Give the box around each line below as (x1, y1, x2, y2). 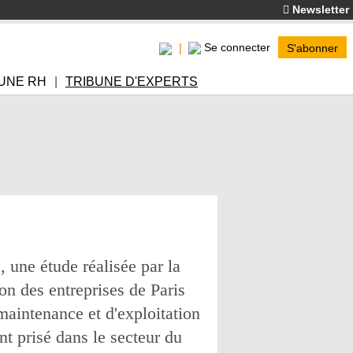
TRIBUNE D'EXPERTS (65, 75, 198, 88)
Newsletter (289, 3, 349, 16)
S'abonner (287, 42, 338, 54)
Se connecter (204, 41, 270, 54)
